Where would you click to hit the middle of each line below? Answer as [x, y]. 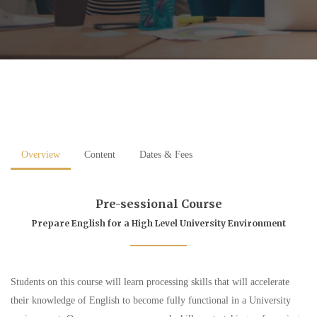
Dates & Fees [166, 155]
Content [100, 155]
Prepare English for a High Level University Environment [158, 224]
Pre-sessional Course [158, 204]
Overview [41, 155]
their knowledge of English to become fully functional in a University [151, 301]
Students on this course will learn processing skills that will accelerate [150, 282]
